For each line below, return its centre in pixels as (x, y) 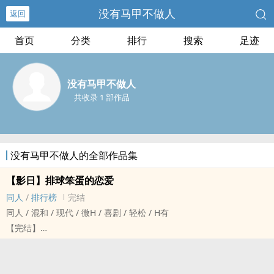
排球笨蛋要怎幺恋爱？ (49, 243)
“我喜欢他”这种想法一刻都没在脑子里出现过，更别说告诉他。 (125, 258)
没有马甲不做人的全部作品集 (74, 155)
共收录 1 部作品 (102, 97)
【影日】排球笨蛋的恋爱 (60, 180)
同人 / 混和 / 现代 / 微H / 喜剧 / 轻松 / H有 (87, 213)
